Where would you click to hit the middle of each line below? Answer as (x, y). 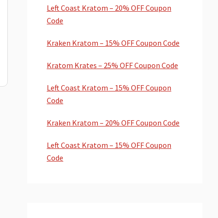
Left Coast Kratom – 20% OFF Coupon (109, 8)
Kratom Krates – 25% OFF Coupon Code (112, 65)
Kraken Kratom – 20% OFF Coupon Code (113, 123)
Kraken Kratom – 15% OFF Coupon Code (113, 43)
